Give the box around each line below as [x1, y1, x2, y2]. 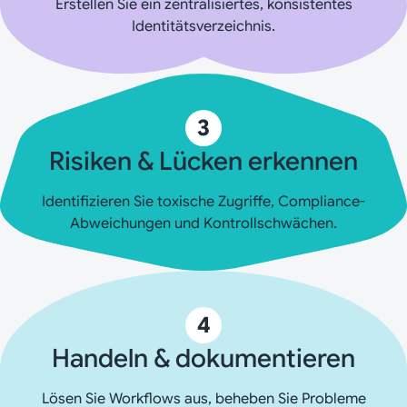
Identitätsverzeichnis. [132, 16, 275, 35]
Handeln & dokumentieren [52, 342, 355, 374]
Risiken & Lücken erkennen [49, 144, 358, 177]
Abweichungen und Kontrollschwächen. [70, 213, 337, 233]
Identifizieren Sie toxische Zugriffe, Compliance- [42, 192, 365, 211]
